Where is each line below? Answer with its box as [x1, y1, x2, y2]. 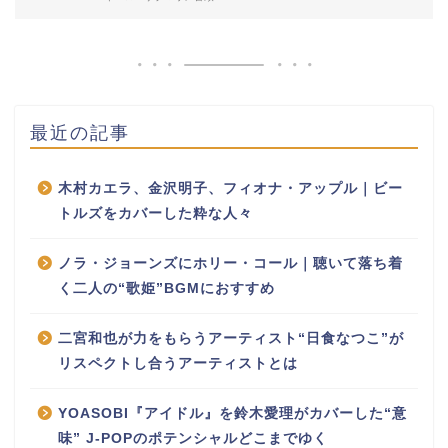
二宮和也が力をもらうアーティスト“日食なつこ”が [58, 330, 404, 346]
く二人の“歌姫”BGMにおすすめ [58, 280, 275, 296]
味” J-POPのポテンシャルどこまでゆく [58, 430, 328, 446]
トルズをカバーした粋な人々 [58, 205, 253, 221]
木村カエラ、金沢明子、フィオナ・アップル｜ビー [58, 180, 403, 196]
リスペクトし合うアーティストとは [58, 355, 298, 371]
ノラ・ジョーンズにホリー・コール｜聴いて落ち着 [58, 255, 403, 271]
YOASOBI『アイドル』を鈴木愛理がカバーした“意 [58, 405, 407, 421]
